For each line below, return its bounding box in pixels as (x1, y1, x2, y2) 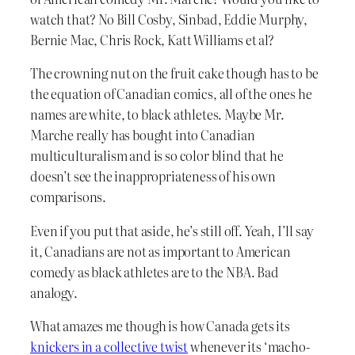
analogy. (30, 282, 78, 302)
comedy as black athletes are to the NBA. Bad (30, 261, 279, 281)
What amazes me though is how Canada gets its (30, 316, 290, 336)
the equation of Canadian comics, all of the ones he (30, 84, 312, 104)
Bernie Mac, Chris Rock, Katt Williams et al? (30, 30, 274, 49)
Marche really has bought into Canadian (30, 125, 255, 145)
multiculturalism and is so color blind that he (30, 146, 284, 166)
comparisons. (30, 187, 107, 207)
